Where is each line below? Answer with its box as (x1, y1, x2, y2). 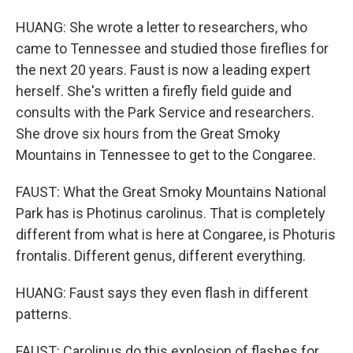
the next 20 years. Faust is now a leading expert (16, 61, 310, 78)
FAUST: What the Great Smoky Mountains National (16, 184, 326, 200)
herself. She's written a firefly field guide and (16, 83, 292, 99)
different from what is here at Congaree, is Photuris (16, 226, 336, 243)
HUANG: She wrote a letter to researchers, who (16, 19, 307, 35)
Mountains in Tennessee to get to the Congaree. (16, 147, 316, 163)
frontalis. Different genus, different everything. (16, 247, 306, 264)
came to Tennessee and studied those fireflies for (16, 40, 329, 57)
